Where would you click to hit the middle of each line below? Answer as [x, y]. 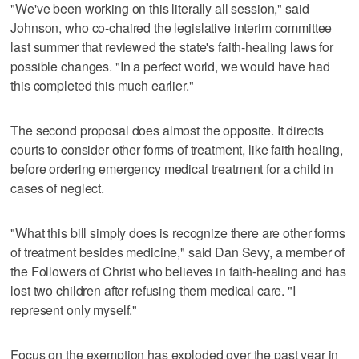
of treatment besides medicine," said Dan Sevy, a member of [178, 252]
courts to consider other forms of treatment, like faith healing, [177, 149]
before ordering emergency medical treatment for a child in [172, 168]
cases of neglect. [57, 188]
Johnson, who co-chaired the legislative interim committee [171, 27]
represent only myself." [74, 309]
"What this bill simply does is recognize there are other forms [178, 232]
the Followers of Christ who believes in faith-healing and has [178, 271]
